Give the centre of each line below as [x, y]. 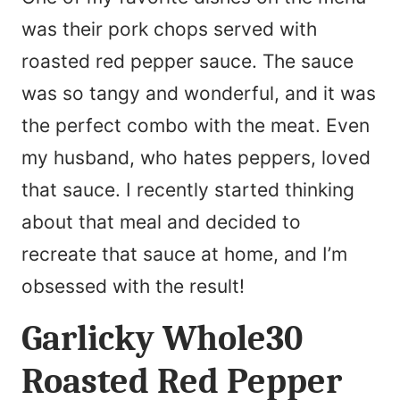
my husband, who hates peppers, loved [196, 158]
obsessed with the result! [133, 287]
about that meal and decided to [161, 222]
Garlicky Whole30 [162, 339]
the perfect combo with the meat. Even [196, 126]
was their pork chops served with [169, 29]
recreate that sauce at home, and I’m [184, 254]
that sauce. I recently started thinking [188, 190]
